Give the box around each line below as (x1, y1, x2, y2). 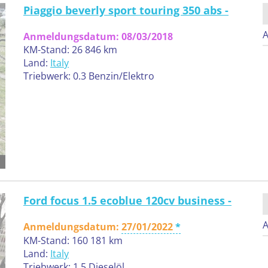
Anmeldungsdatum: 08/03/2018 (23, 29, 173, 43)
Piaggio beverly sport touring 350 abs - (23, 2, 229, 17)
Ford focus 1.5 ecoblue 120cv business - (23, 193, 232, 208)
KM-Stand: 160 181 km (23, 234, 123, 248)
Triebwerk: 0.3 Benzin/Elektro (23, 69, 154, 83)
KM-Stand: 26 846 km (23, 42, 117, 56)
